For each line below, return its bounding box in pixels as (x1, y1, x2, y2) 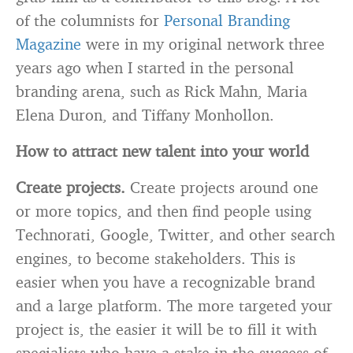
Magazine (16, 34, 81, 54)
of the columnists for (16, 10, 164, 30)
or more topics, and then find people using (16, 201, 311, 221)
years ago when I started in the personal (16, 58, 294, 77)
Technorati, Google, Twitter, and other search (16, 225, 335, 244)
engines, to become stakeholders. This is (16, 248, 295, 268)
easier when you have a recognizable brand (16, 272, 315, 292)
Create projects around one (125, 177, 318, 197)
